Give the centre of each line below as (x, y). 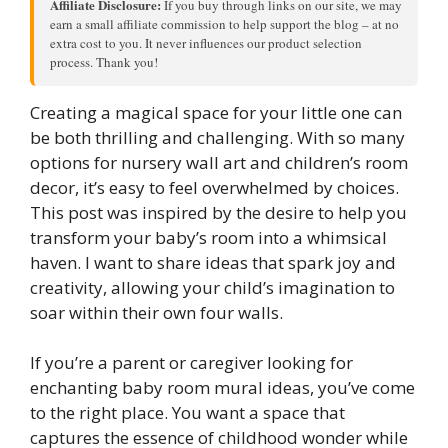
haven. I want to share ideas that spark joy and (213, 262)
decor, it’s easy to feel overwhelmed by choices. (214, 187)
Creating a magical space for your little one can (216, 112)
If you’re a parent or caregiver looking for (191, 363)
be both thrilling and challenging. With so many (217, 137)
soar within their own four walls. (156, 312)
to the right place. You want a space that (187, 413)
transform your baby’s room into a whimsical (208, 237)
